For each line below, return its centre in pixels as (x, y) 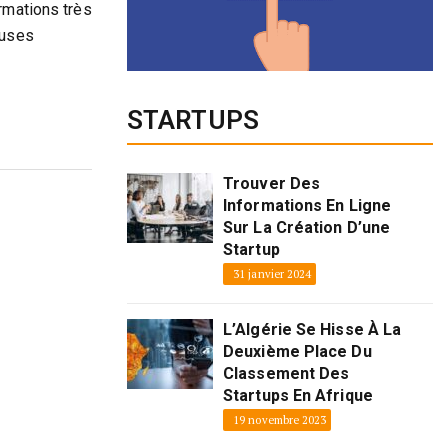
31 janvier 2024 (272, 273)
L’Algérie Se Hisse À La (312, 329)
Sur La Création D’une (307, 227)
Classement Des (286, 373)
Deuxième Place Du (297, 351)
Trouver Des (272, 183)
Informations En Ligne (307, 205)
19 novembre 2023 (280, 419)
